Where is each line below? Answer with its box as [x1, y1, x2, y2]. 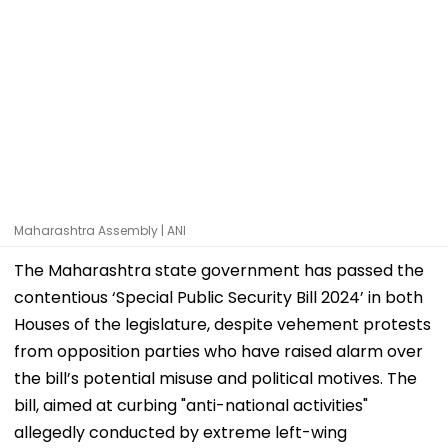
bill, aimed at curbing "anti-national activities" [14, 393, 368, 417]
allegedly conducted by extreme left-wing [14, 420, 347, 444]
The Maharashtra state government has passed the [14, 258, 424, 282]
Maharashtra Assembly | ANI [14, 221, 186, 239]
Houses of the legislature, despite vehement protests [14, 312, 431, 336]
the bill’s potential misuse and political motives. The [14, 366, 417, 390]
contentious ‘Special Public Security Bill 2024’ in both [14, 285, 423, 309]
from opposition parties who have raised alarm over [14, 339, 423, 363]
